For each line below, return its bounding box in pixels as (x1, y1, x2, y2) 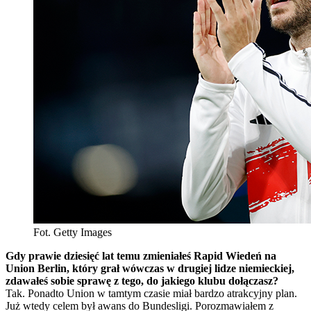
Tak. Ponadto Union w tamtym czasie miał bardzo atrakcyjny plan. (6, 287, 297, 299)
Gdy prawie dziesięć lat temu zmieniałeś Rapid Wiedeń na (6, 249, 276, 262)
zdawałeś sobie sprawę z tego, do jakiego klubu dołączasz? (6, 274, 278, 287)
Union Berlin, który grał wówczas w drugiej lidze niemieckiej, (6, 262, 294, 274)
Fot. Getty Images (33, 226, 112, 238)
